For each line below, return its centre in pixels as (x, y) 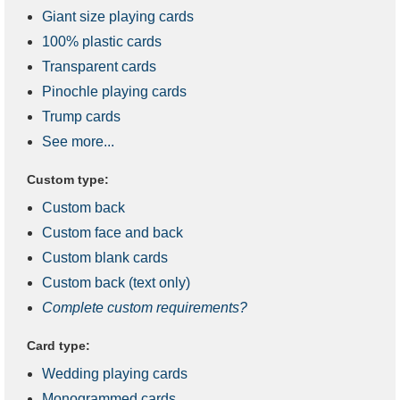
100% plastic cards (102, 41)
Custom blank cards (105, 257)
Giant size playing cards (118, 16)
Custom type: (68, 179)
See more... (78, 141)
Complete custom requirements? (145, 307)
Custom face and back (112, 232)
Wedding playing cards (115, 373)
